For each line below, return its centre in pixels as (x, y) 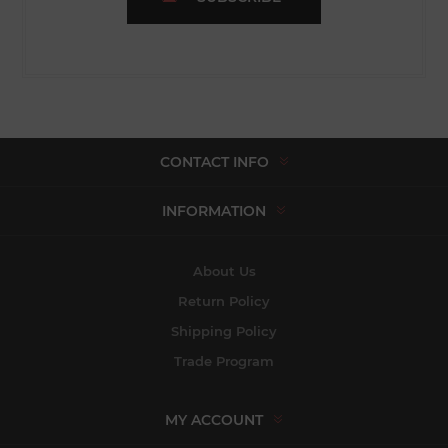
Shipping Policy (224, 330)
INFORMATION (214, 210)
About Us (224, 270)
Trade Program (224, 360)
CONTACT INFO (214, 161)
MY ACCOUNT (214, 419)
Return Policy (224, 300)
